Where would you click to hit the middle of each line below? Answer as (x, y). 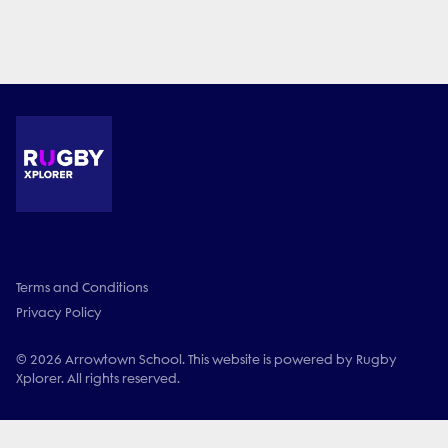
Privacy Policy (59, 312)
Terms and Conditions (82, 287)
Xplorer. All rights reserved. (98, 378)
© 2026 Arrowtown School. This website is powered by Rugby (206, 359)
